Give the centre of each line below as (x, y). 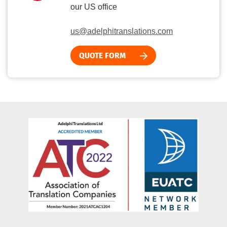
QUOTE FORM (103, 55)
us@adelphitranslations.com (122, 31)
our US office (94, 7)
